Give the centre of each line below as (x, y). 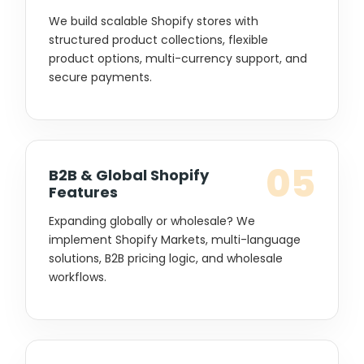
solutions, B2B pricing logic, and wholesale (166, 258)
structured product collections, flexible (158, 39)
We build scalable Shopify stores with (154, 21)
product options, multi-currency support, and (178, 58)
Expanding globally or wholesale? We (152, 221)
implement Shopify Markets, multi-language (175, 239)
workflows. (78, 277)
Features (83, 192)
